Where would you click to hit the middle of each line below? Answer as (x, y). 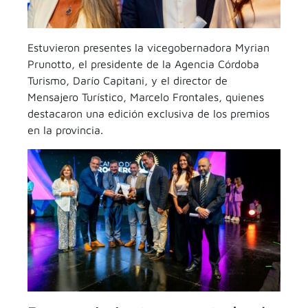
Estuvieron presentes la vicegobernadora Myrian (148, 47)
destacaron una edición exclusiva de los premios (148, 113)
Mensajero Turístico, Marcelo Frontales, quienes (146, 97)
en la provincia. (65, 130)
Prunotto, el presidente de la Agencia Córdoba (143, 64)
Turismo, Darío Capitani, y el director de (128, 80)
